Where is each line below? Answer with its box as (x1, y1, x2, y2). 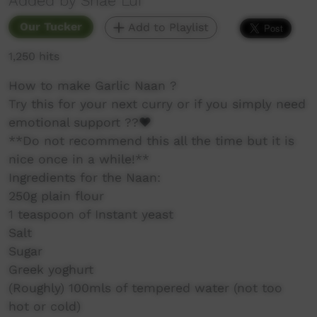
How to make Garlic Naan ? (8, 78, 177, 93)
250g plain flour (8, 188, 104, 203)
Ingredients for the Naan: (8, 170, 161, 185)
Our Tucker (20, 20, 82, 33)
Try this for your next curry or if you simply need (8, 96, 306, 111)
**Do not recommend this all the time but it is (8, 133, 294, 148)
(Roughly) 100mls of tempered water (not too (8, 280, 282, 295)
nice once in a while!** (8, 151, 149, 166)
